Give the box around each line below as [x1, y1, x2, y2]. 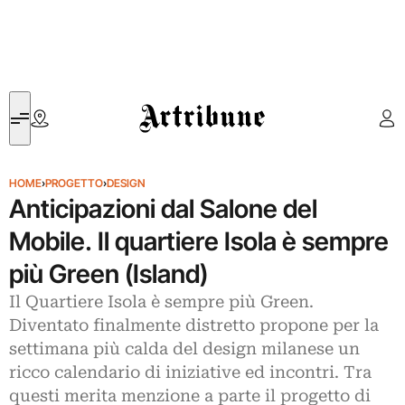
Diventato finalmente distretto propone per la [9, 316, 379, 335]
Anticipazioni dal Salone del [9, 193, 317, 224]
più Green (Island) [9, 259, 208, 289]
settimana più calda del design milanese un [9, 339, 360, 359]
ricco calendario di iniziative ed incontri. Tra [9, 363, 372, 382]
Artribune [139, 93, 193, 110]
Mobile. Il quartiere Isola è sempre [9, 226, 389, 257]
